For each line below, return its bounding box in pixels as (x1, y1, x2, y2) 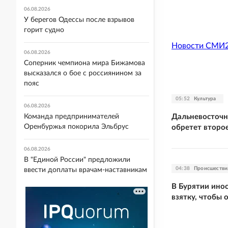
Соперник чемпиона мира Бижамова (24, 60, 145, 67)
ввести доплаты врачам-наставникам (24, 166, 147, 174)
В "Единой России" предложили (24, 156, 130, 163)
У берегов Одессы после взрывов (24, 16, 134, 23)
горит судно (24, 26, 64, 34)
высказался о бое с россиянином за (24, 70, 141, 77)
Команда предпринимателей (24, 113, 119, 120)
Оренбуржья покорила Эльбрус (24, 123, 129, 130)
